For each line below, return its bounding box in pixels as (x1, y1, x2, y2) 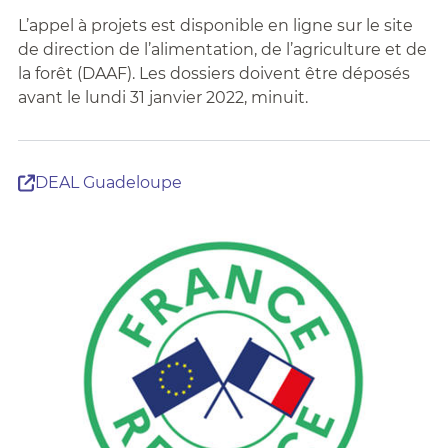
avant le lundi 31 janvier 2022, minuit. (17, 88, 308, 107)
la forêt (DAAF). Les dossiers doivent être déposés (17, 64, 410, 83)
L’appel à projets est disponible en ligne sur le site (17, 16, 413, 35)
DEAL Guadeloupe (34, 173, 182, 192)
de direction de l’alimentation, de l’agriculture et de (17, 40, 427, 59)
